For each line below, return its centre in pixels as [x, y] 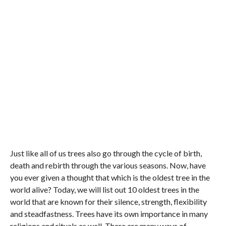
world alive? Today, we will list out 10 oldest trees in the [104, 189]
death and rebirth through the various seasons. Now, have [108, 165]
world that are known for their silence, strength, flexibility [108, 202]
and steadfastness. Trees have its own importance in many [109, 214]
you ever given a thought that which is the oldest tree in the [110, 177]
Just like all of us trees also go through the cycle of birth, [106, 153]
